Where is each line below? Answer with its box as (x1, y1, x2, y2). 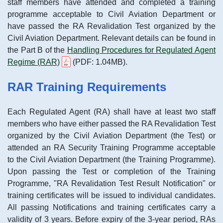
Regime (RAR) (7, 58, 60, 66)
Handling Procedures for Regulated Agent (67, 46, 216, 54)
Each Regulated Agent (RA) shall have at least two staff (7, 108, 216, 116)
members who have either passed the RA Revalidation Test (7, 119, 216, 128)
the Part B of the (7, 46, 67, 54)
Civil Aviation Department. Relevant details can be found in (7, 34, 216, 42)
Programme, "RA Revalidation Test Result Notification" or (7, 179, 216, 188)
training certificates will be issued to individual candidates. (7, 191, 216, 200)
